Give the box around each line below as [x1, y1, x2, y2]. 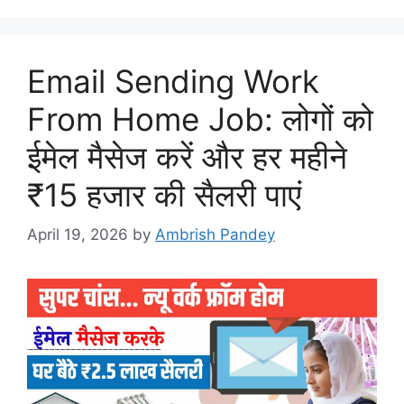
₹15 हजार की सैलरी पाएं [27, 175, 301, 214]
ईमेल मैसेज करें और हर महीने [27, 137, 347, 176]
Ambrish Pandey [155, 225, 275, 243]
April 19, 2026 [27, 225, 128, 243]
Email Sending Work [27, 61, 319, 100]
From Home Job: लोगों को [27, 99, 373, 138]
